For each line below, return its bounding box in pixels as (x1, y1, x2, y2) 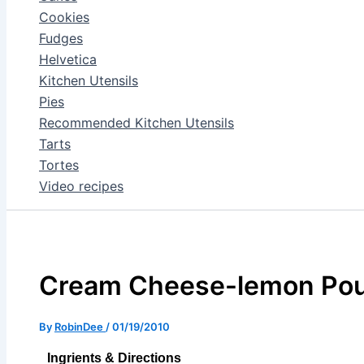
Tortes (39, 157, 79, 173)
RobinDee (54, 319, 106, 333)
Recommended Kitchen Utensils (39, 115, 234, 131)
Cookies (39, 9, 89, 25)
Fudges (39, 30, 83, 46)
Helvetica (39, 51, 97, 67)
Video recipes (39, 178, 123, 194)
